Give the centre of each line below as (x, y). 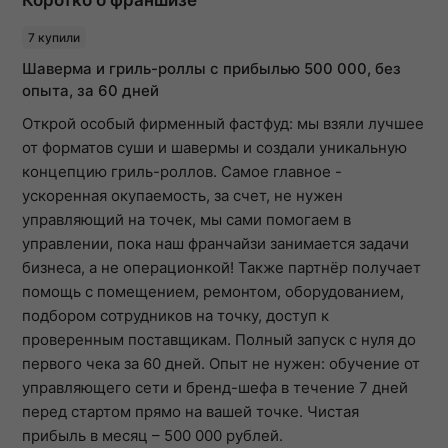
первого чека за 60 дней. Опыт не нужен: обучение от (221, 363)
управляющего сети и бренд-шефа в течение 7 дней (215, 387)
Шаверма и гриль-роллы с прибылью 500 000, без (211, 68)
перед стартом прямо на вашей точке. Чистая (190, 411)
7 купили (54, 37)
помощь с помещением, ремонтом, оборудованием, (213, 291)
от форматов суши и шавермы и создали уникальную (214, 147)
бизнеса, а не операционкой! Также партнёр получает (221, 267)
